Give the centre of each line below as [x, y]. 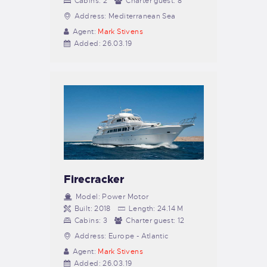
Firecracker [94, 179]
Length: [142, 208]
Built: [83, 208]
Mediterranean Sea [142, 16]
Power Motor [125, 196]
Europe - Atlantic [139, 236]
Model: [88, 196]
